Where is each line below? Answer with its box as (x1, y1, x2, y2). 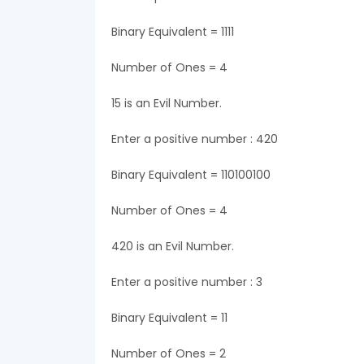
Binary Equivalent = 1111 (111, 24, 234, 40)
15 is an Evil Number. (111, 95, 222, 111)
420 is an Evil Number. (111, 238, 234, 254)
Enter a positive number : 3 (111, 274, 262, 290)
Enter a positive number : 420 (111, 131, 278, 147)
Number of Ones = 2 (111, 345, 226, 362)
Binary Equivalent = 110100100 (111, 167, 271, 183)
